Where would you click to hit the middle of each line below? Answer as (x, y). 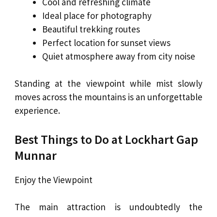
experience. (37, 111)
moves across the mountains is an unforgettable (108, 97)
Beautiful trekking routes (91, 29)
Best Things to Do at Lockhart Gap (106, 139)
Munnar (36, 155)
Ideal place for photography (97, 15)
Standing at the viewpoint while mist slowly (108, 84)
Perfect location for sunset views (106, 42)
